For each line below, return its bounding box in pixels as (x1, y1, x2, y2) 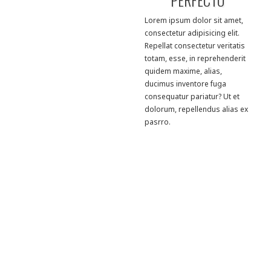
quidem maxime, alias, (145, 66, 222, 77)
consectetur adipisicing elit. (145, 28, 240, 39)
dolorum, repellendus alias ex (145, 104, 248, 115)
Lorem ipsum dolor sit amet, (145, 15, 243, 26)
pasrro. (145, 117, 171, 128)
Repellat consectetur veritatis (145, 41, 245, 51)
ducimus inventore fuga (145, 79, 226, 90)
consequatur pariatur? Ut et (145, 91, 240, 102)
